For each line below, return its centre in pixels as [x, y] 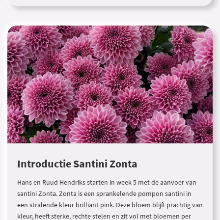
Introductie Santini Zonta [77, 164]
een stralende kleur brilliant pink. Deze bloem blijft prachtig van [110, 205]
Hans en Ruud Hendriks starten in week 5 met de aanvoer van [107, 182]
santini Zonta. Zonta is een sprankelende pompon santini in [104, 193]
